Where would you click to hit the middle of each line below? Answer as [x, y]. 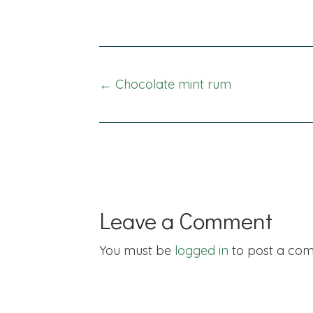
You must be [137, 251]
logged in [202, 251]
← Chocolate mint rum [165, 85]
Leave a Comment [186, 220]
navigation [160, 124]
